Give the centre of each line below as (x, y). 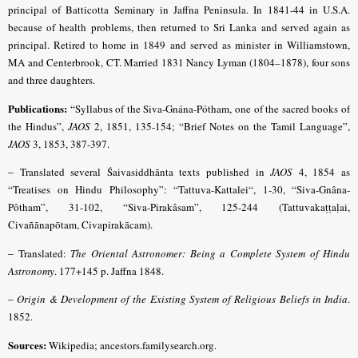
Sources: (27, 344)
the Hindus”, (38, 126)
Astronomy (31, 270)
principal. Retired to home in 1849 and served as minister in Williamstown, (179, 45)
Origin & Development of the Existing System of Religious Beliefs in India (182, 299)
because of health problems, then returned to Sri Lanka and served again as (179, 28)
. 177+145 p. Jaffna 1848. (109, 270)
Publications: (38, 108)
